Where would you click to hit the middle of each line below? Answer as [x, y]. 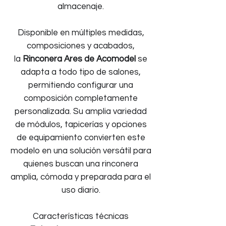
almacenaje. [81, 7]
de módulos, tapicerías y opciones [81, 125]
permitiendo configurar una [81, 85]
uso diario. [81, 190]
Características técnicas [81, 216]
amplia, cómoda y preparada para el [81, 177]
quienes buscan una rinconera [81, 164]
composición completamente [81, 98]
